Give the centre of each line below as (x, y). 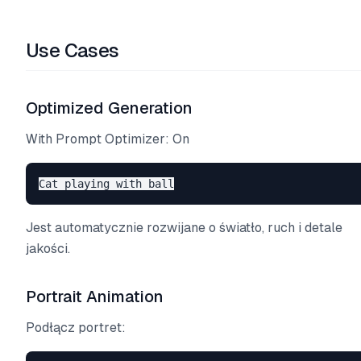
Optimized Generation (109, 108)
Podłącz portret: (76, 328)
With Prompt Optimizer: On (108, 139)
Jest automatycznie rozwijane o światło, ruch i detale (184, 228)
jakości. (48, 249)
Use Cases (73, 50)
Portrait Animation (95, 297)
